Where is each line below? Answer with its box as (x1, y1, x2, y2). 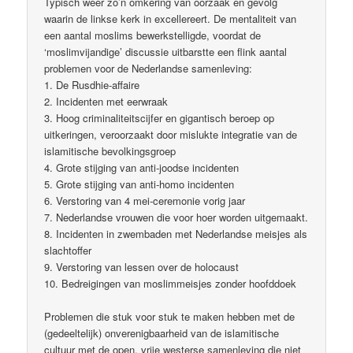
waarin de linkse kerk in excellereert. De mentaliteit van (44, 11, 297, 27)
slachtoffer (44, 243, 92, 258)
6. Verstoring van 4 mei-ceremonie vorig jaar (44, 193, 246, 209)
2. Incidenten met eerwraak (44, 94, 169, 110)
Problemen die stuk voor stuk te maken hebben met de (44, 309, 295, 325)
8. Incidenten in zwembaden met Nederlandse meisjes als (44, 226, 308, 242)
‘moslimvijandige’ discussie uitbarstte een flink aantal (44, 44, 288, 60)
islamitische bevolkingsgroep (44, 143, 176, 159)
